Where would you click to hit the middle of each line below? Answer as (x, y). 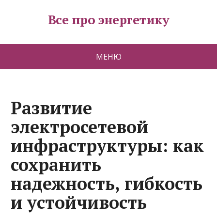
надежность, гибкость (107, 183)
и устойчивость (79, 202)
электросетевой (80, 127)
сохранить (56, 164)
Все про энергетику (108, 19)
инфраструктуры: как (108, 146)
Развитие (52, 108)
